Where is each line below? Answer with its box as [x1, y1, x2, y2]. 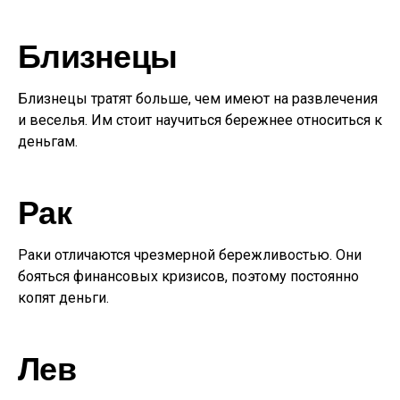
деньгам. [18, 133, 78, 150]
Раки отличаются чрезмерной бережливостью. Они [18, 246, 362, 263]
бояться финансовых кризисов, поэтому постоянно [18, 268, 359, 285]
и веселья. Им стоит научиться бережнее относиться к [18, 112, 382, 129]
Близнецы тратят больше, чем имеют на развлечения [18, 90, 378, 107]
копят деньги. [18, 289, 109, 306]
